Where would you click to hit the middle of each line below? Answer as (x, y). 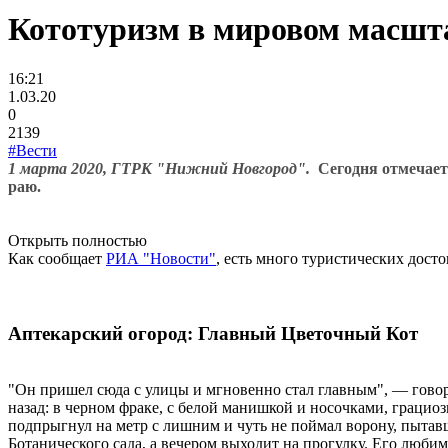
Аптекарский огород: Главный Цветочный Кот (213, 333)
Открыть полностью (77, 240)
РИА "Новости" (161, 258)
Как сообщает (57, 258)
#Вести (32, 150)
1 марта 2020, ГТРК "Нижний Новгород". (161, 168)
